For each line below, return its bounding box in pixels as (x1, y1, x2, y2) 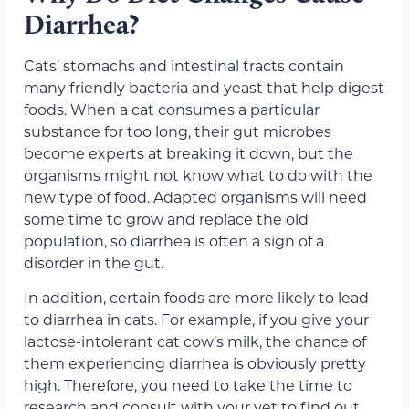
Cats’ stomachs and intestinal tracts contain (24, 55, 344, 75)
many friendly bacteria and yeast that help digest (24, 77, 384, 97)
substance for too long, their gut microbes (24, 121, 331, 141)
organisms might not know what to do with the (24, 164, 372, 184)
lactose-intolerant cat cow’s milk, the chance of (24, 331, 366, 351)
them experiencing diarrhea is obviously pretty (24, 353, 366, 373)
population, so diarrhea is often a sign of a (24, 230, 324, 250)
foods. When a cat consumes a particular (24, 99, 320, 119)
